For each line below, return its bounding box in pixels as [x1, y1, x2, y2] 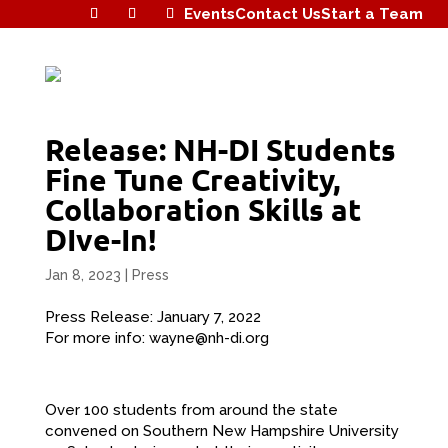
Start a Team [321, 4, 423, 23]
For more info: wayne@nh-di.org [44, 329, 269, 348]
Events [184, 4, 235, 23]
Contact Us [235, 4, 321, 23]
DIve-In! [44, 221, 157, 259]
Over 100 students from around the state [44, 401, 338, 420]
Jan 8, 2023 [44, 267, 121, 284]
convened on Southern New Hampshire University [44, 422, 399, 441]
